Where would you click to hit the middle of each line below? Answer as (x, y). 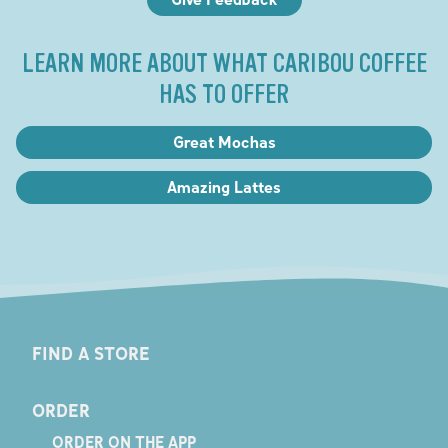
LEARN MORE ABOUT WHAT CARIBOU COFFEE (224, 63)
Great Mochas (224, 141)
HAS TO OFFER (224, 94)
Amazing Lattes (224, 186)
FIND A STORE (90, 353)
